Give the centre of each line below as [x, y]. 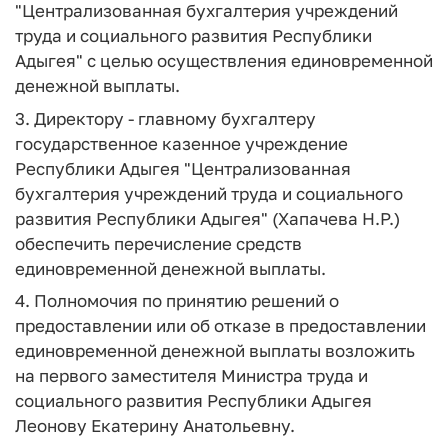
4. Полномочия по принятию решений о [177, 300]
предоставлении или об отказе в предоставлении [220, 325]
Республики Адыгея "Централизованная [183, 168]
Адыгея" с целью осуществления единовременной [224, 60]
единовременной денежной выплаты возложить [215, 350]
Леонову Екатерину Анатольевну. [155, 425]
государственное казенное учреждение [181, 143]
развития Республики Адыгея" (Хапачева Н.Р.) [207, 218]
